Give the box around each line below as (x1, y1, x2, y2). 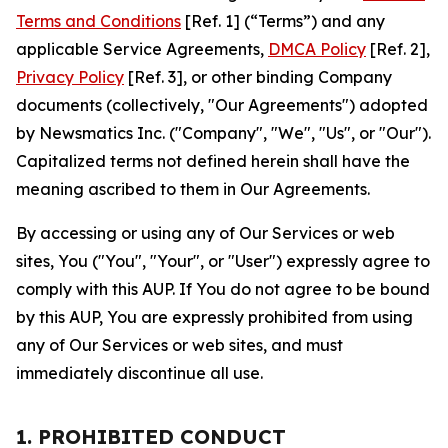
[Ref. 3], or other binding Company (124, 67, 392, 87)
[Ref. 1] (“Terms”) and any (181, 11, 385, 31)
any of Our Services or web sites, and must (16, 335, 343, 355)
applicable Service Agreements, (16, 39, 268, 59)
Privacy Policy (16, 67, 124, 87)
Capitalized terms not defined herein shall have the (16, 151, 410, 171)
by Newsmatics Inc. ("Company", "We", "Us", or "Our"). (16, 123, 431, 143)
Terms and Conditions (16, 11, 181, 31)
